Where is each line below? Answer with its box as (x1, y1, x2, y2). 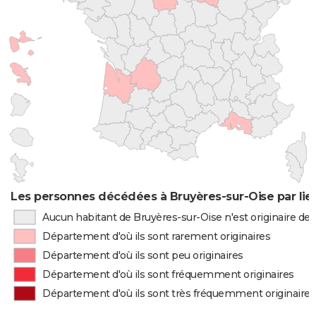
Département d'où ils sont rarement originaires (42, 230, 271, 243)
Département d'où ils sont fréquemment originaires (42, 268, 294, 281)
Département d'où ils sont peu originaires (42, 249, 243, 262)
